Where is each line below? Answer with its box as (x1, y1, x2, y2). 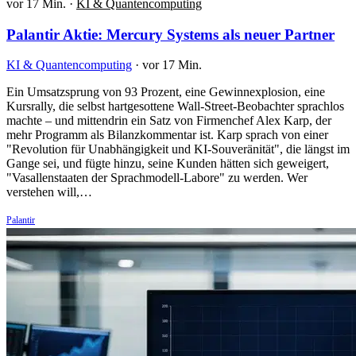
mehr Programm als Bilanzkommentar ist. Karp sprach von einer (6, 128, 328, 142)
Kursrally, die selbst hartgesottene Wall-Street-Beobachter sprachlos (6, 99, 344, 114)
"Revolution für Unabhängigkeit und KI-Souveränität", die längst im (6, 142, 350, 157)
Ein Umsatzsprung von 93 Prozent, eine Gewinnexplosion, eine (6, 85, 325, 99)
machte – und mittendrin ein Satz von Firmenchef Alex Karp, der (6, 114, 331, 128)
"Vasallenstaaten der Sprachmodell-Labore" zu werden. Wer (6, 171, 308, 185)
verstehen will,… (6, 185, 92, 199)
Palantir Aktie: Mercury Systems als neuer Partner (6, 25, 335, 43)
